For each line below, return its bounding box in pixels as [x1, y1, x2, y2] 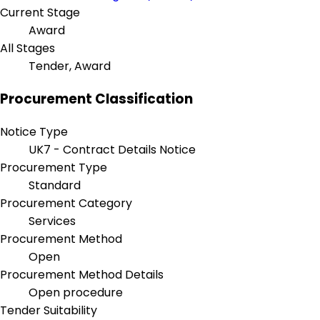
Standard [29, 176, 81, 194]
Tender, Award [29, 58, 111, 75]
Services [29, 212, 76, 229]
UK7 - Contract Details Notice [29, 141, 196, 158]
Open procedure [29, 284, 123, 301]
